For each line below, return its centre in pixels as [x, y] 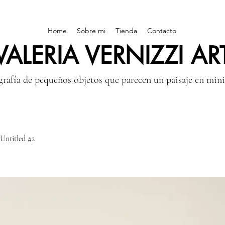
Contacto [162, 31]
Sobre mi [91, 31]
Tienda [126, 31]
